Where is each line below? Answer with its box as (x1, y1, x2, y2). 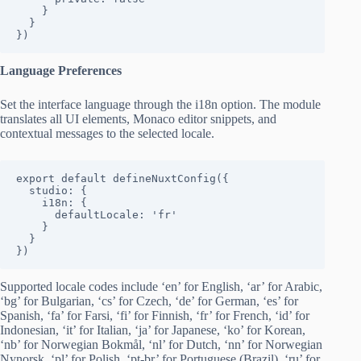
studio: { (16, 185, 29, 197)
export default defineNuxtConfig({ (16, 172, 229, 185)
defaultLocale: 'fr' (16, 209, 55, 222)
